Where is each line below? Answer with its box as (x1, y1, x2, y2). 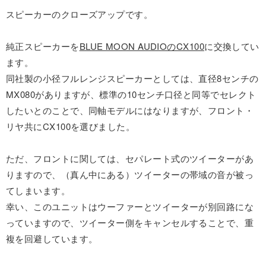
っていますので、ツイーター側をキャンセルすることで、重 (6, 216, 254, 229)
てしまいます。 (6, 184, 71, 197)
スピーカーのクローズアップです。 (6, 8, 153, 21)
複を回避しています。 (6, 232, 98, 245)
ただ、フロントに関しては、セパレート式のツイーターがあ (6, 152, 254, 165)
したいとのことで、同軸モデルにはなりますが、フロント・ (6, 104, 254, 117)
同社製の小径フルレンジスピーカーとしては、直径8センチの (6, 72, 259, 85)
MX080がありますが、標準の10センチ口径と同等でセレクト (6, 88, 256, 101)
